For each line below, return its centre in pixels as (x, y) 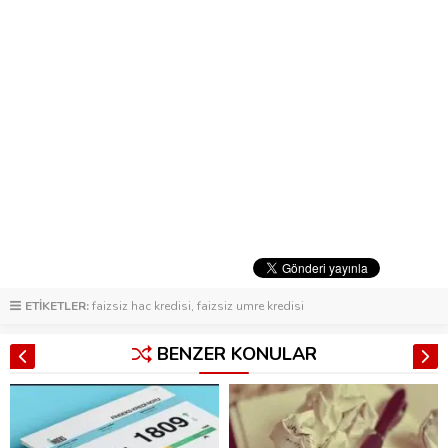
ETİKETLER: (57, 306)
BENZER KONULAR (236, 354)
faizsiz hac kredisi (141, 306)
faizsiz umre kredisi (250, 306)
